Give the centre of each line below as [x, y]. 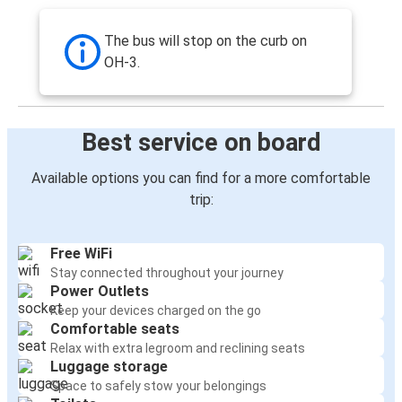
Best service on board [201, 143]
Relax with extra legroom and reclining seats [178, 349]
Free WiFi [81, 254]
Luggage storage [109, 367]
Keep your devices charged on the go [156, 311]
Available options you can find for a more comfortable [201, 179]
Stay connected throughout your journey [167, 273]
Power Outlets [100, 292]
